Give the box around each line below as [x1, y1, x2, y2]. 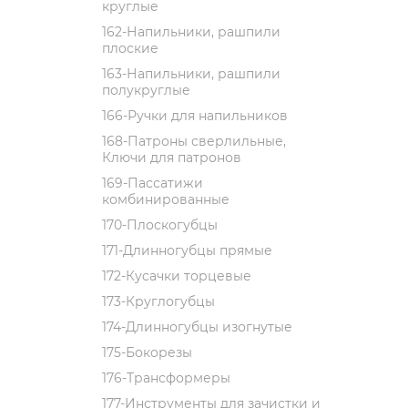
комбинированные [102, 191, 229, 208]
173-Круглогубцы [102, 293, 215, 310]
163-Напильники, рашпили [102, 66, 280, 82]
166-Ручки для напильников [102, 107, 288, 124]
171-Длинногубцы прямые [102, 242, 272, 259]
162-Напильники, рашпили [102, 24, 280, 40]
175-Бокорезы [102, 344, 192, 361]
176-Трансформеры [102, 370, 230, 386]
